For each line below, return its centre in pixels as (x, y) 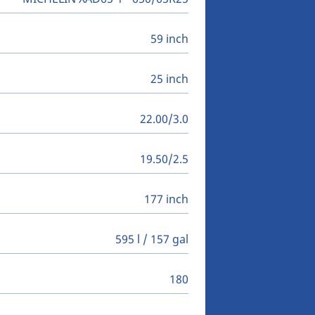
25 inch (169, 79)
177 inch (166, 199)
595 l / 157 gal (152, 239)
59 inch (169, 39)
